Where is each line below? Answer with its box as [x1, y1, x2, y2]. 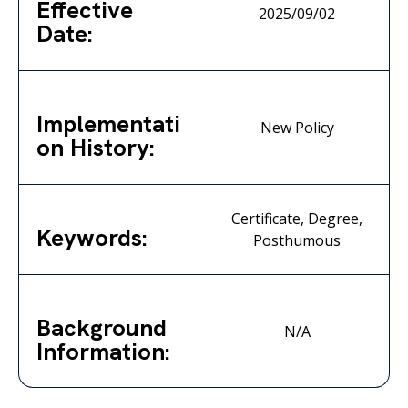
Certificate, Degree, [231, 209, 362, 229]
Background [36, 312, 167, 343]
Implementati [36, 108, 180, 139]
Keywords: [36, 222, 148, 253]
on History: [36, 132, 155, 163]
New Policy [260, 117, 334, 138]
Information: [36, 336, 170, 367]
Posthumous [253, 230, 341, 250]
